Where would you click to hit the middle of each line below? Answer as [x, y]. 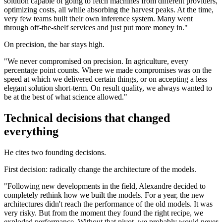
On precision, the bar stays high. [54, 44]
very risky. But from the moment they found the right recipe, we [104, 213]
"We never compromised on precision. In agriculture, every [96, 61]
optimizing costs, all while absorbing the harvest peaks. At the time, [109, 9]
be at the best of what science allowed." [66, 97]
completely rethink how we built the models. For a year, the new [104, 195]
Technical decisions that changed [87, 118]
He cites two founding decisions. [55, 152]
